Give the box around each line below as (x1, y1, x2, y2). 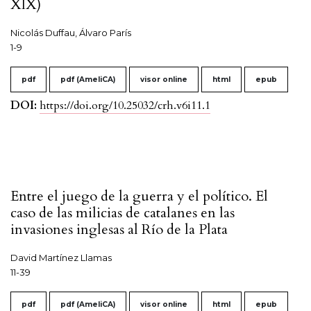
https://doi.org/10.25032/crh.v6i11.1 (40, 98, 210, 114)
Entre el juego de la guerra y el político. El (10, 187, 268, 206)
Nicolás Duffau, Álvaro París (10, 27, 131, 39)
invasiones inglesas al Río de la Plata (10, 220, 228, 239)
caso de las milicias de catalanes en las (10, 203, 235, 223)
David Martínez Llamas (10, 252, 112, 264)
